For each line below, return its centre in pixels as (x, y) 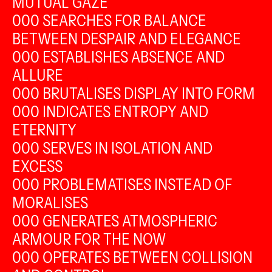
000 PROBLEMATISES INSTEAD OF (122, 185)
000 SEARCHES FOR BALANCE (109, 21)
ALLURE (38, 75)
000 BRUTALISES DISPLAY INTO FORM (134, 93)
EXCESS (37, 166)
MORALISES (50, 203)
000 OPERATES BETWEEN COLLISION (132, 257)
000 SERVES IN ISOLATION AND (112, 148)
